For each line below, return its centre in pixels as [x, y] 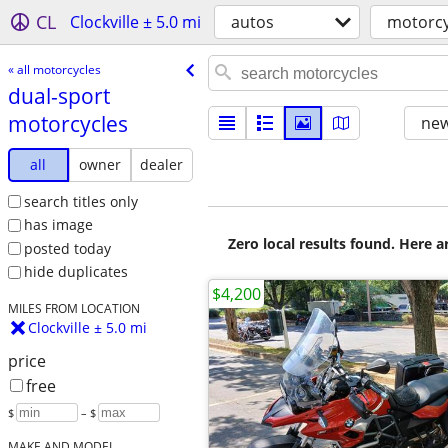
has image [58, 225]
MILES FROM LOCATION [73, 308]
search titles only [80, 201]
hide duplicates [75, 272]
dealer [162, 164]
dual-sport [58, 95]
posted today [67, 248]
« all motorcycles [54, 69]
